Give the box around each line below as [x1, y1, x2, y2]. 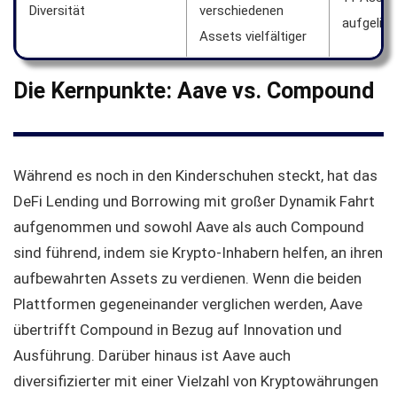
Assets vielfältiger [199, 27, 307, 44]
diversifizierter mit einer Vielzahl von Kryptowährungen [13, 371, 378, 390]
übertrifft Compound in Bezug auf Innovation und [13, 320, 342, 339]
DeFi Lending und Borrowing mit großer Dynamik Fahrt [13, 191, 375, 210]
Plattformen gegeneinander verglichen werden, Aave [13, 294, 362, 313]
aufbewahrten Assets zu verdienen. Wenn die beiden [13, 269, 362, 287]
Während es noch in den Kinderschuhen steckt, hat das [13, 166, 378, 184]
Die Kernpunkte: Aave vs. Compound [13, 77, 374, 104]
